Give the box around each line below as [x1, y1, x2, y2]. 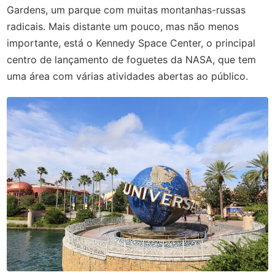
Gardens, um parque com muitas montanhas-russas [7, 3, 246, 16]
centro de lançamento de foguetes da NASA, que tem [7, 53, 257, 66]
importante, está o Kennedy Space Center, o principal [7, 36, 256, 49]
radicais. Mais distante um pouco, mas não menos [7, 20, 239, 33]
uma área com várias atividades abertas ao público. [7, 69, 252, 82]
